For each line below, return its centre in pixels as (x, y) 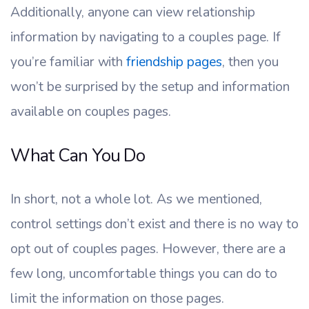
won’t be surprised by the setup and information (150, 87)
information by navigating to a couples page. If (146, 37)
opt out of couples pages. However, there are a (148, 249)
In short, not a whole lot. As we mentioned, (136, 199)
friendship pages (174, 62)
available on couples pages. (91, 112)
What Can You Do (78, 156)
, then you (250, 62)
